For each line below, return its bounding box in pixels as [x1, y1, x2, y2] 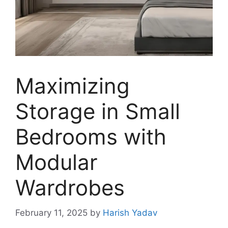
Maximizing [15, 73, 130, 99]
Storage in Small [15, 98, 180, 124]
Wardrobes [15, 175, 125, 201]
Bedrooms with [15, 124, 166, 150]
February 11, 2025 [15, 207, 88, 218]
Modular [15, 149, 98, 175]
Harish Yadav [103, 207, 157, 218]
